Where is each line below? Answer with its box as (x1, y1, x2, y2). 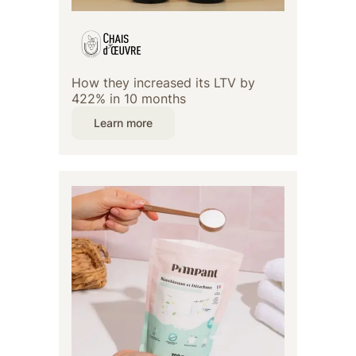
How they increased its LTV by (72, 75, 255, 91)
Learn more (94, 116, 153, 130)
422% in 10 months (72, 91, 186, 107)
